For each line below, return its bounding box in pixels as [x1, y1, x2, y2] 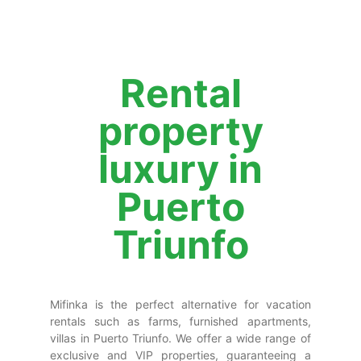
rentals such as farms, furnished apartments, [50, 314, 311, 328]
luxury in [98, 145, 263, 193]
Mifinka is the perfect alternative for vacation [50, 297, 311, 311]
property [98, 107, 263, 155]
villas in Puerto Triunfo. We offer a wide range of [50, 331, 311, 345]
